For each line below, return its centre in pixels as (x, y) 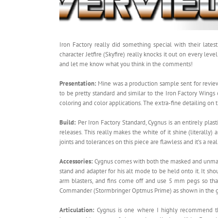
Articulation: (77, 210)
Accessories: (76, 162)
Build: (69, 123)
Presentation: (78, 84)
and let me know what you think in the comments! (126, 64)
